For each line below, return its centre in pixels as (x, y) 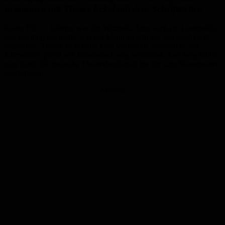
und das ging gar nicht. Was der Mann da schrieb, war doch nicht (107, 37)
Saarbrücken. (25, 73)
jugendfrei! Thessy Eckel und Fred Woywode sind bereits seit (101, 46)
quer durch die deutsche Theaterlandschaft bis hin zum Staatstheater (111, 64)
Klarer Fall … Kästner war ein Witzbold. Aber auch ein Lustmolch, (110, 28)
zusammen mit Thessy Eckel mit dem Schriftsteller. (103, 9)
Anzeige (113, 90)
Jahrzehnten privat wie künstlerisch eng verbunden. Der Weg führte (111, 55)
